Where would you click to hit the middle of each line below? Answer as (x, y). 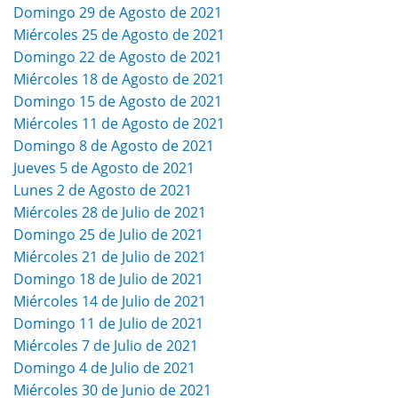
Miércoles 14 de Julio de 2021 (110, 302)
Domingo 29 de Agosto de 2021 (118, 13)
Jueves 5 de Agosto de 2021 (104, 168)
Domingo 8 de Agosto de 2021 (114, 146)
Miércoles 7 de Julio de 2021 (106, 346)
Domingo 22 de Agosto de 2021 (118, 57)
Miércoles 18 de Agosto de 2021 (119, 80)
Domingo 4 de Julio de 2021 (104, 368)
